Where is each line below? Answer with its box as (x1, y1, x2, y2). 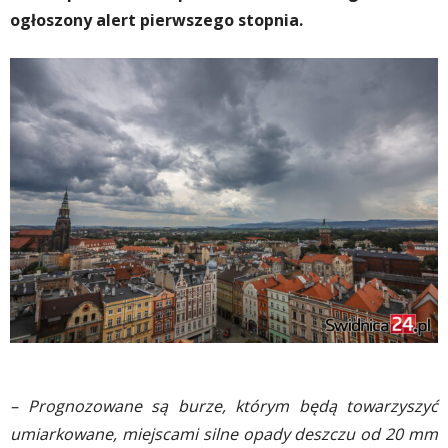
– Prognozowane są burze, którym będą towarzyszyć (10, 395, 438, 418)
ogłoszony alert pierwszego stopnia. (10, 9, 303, 31)
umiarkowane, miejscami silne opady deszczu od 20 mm (10, 423, 438, 446)
